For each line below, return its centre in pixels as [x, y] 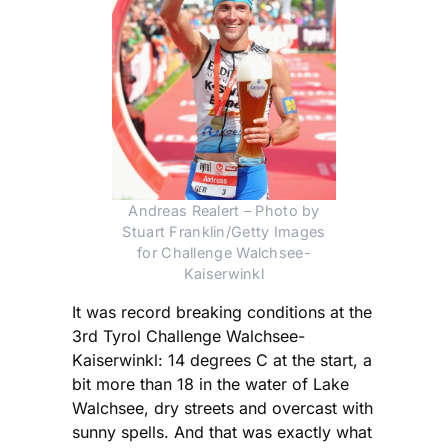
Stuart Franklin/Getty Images [224, 232]
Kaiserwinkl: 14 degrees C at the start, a [222, 360]
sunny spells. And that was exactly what [222, 432]
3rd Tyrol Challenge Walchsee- [188, 336]
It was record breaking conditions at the [222, 312]
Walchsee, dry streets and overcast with [222, 408]
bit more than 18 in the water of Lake [210, 384]
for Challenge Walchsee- [224, 253]
